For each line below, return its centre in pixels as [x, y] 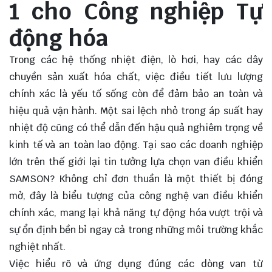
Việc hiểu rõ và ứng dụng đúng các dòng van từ [136, 264]
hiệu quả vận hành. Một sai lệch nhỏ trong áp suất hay [136, 111]
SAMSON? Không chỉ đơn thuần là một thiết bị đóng [136, 179]
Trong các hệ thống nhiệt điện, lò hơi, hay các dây [136, 60]
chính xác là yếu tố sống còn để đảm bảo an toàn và [136, 94]
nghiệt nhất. [37, 247]
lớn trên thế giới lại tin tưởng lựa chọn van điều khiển [136, 162]
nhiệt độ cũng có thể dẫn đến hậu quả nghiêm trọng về [136, 128]
